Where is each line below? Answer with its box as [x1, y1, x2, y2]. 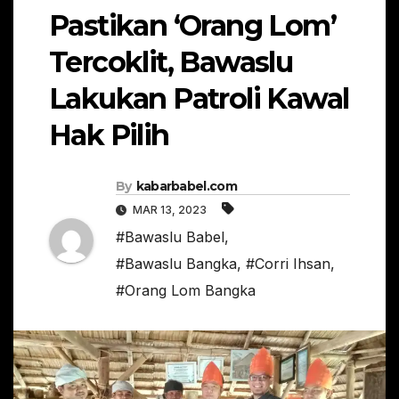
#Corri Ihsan [246, 254, 330, 273]
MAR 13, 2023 [130, 202, 209, 216]
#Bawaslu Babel [116, 227, 224, 246]
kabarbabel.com [135, 177, 237, 194]
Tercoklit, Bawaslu [49, 45, 293, 80]
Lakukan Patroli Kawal [49, 81, 349, 117]
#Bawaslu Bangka [116, 254, 237, 273]
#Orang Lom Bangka [116, 281, 256, 299]
